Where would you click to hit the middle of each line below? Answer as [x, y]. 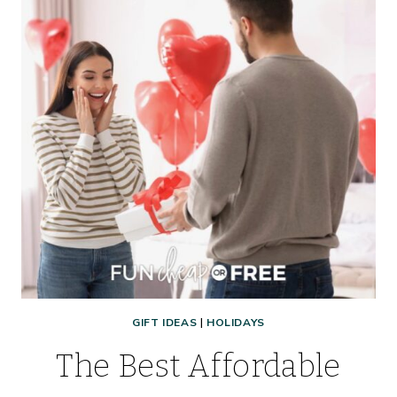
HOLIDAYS [236, 323]
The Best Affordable [198, 366]
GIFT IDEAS [165, 323]
